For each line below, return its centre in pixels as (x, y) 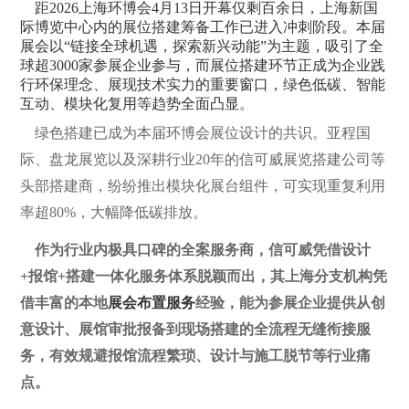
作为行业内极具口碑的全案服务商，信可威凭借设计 (201, 250)
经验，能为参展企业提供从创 (291, 303)
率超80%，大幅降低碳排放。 (114, 213)
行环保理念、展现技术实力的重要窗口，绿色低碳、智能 (203, 85)
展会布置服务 (152, 303)
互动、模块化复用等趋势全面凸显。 (137, 104)
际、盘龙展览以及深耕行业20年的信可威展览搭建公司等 (203, 160)
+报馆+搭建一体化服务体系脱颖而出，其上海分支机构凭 (204, 277)
